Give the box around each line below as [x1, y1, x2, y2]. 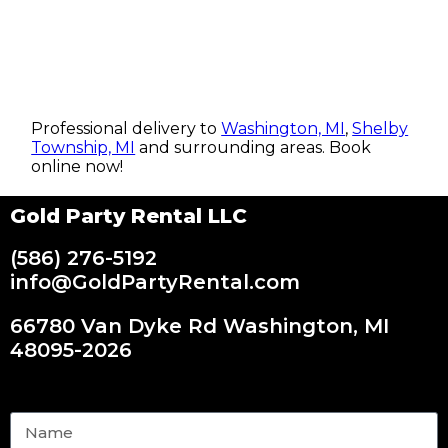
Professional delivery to [31, 119, 222, 139]
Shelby [352, 119, 409, 139]
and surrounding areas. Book [135, 138, 372, 158]
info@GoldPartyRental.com [10, 270, 300, 295]
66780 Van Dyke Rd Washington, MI [10, 314, 389, 339]
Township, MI [31, 138, 136, 158]
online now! [31, 157, 124, 177]
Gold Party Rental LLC [10, 204, 247, 229]
